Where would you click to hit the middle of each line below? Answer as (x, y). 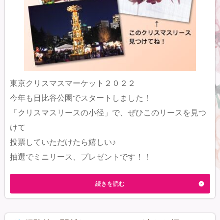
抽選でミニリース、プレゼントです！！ (81, 157)
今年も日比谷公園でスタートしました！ (81, 98)
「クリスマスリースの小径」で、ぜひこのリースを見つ (108, 112)
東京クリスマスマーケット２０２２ (73, 83)
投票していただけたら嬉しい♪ (63, 142)
